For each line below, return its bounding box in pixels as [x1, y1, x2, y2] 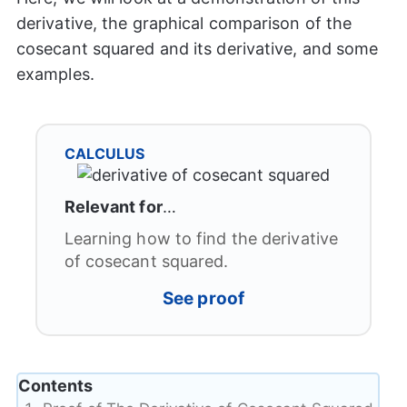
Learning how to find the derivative [64, 228, 339, 248]
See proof [163, 287, 244, 309]
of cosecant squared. [64, 251, 229, 271]
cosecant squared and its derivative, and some [15, 38, 379, 58]
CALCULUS [64, 144, 144, 163]
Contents [17, 375, 93, 395]
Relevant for [64, 196, 163, 216]
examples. [15, 64, 94, 84]
